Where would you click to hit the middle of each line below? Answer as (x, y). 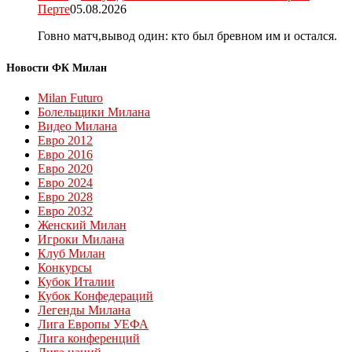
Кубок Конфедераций (95, 295)
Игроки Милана (81, 239)
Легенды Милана (84, 310)
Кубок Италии (76, 281)
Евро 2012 (65, 140)
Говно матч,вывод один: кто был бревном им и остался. (187, 36)
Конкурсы (65, 267)
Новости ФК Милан (57, 68)
